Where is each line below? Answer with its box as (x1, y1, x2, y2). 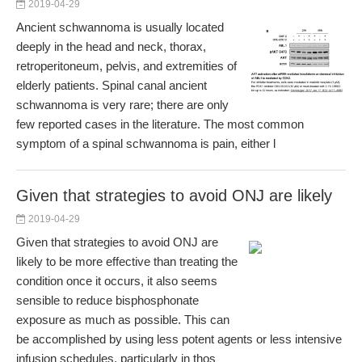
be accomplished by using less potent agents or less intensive (16, 332, 342, 346)
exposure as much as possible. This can (16, 313, 229, 326)
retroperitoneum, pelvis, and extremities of (16, 59, 237, 73)
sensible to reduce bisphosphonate (16, 293, 199, 307)
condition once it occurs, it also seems (16, 274, 217, 288)
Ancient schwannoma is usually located (16, 20, 224, 34)
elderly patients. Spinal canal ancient (16, 78, 207, 92)
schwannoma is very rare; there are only (16, 98, 229, 112)
